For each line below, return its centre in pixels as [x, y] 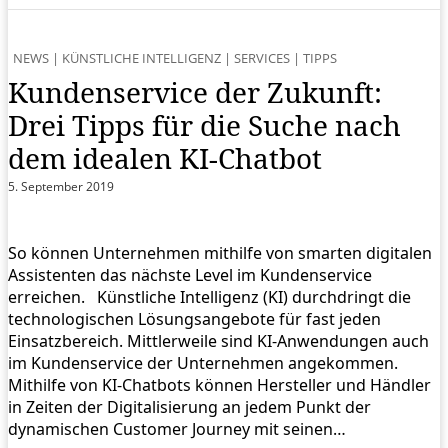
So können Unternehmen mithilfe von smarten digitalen [220, 252]
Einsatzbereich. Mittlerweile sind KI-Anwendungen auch [218, 340]
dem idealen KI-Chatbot [165, 157]
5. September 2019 [61, 186]
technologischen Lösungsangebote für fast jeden [194, 318]
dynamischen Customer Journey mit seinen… [177, 428]
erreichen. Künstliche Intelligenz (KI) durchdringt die [209, 296]
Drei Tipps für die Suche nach [204, 124]
